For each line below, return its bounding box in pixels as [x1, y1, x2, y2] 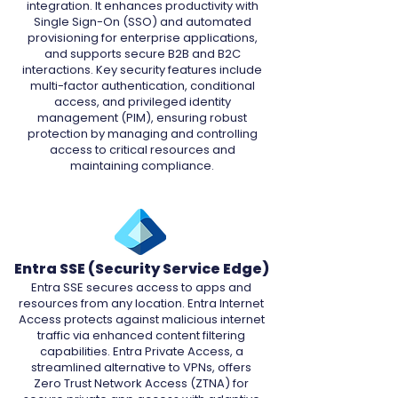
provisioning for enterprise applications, [27, 29, 258, 46]
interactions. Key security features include [22, 61, 262, 78]
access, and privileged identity [53, 93, 231, 110]
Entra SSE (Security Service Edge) [14, 259, 269, 279]
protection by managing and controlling [27, 125, 258, 142]
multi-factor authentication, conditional [29, 77, 255, 94]
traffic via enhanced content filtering [37, 327, 245, 344]
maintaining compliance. [70, 157, 214, 174]
